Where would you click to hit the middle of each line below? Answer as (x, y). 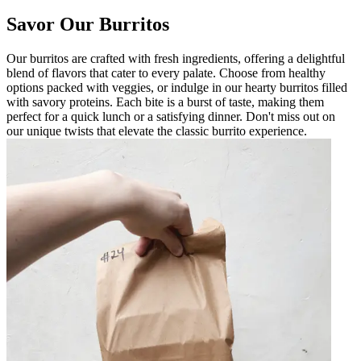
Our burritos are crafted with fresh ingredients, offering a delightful (176, 58)
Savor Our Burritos (88, 24)
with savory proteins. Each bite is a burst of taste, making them (165, 102)
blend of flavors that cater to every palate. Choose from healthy (166, 73)
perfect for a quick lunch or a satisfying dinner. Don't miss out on (171, 116)
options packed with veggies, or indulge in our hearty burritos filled (177, 87)
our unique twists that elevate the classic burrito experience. (157, 131)
